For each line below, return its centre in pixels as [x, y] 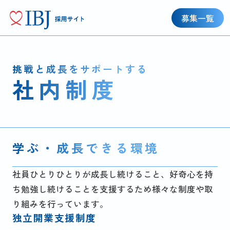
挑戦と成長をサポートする [80, 68]
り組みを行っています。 [60, 204]
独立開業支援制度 [54, 218]
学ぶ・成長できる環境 [86, 148]
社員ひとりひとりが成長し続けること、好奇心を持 [112, 174]
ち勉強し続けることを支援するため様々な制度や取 [112, 189]
